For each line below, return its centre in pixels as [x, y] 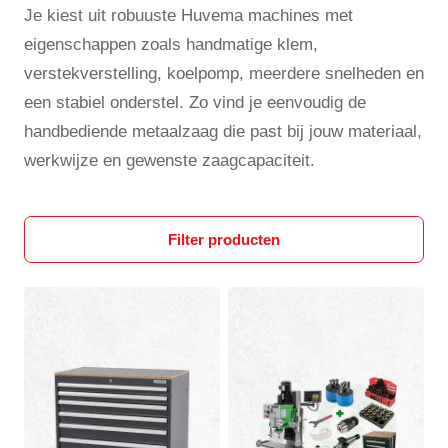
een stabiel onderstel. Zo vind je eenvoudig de [195, 102]
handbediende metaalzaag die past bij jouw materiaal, [223, 131]
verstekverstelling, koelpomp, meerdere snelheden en [224, 73]
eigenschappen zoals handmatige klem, [171, 44]
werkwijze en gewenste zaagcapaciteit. [169, 160]
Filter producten [224, 239]
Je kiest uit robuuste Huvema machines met [188, 15]
